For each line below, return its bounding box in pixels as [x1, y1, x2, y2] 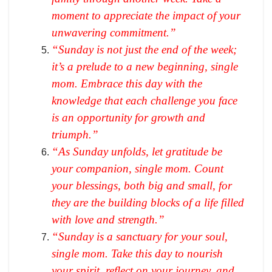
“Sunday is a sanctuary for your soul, [52, 229, 228, 243]
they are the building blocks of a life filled [52, 195, 244, 209]
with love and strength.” [52, 212, 165, 226]
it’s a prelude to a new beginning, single [52, 59, 238, 73]
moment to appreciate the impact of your [52, 8, 240, 22]
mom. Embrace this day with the [52, 76, 202, 90]
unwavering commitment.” [52, 25, 176, 39]
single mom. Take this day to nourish [52, 246, 223, 260]
